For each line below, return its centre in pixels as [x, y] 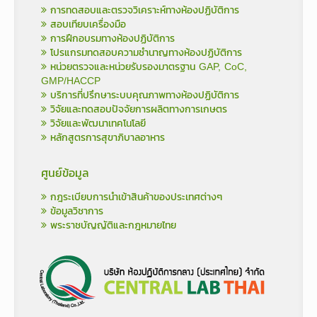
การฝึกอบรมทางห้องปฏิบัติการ [111, 38]
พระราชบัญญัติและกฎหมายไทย [111, 225]
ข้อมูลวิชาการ [75, 211]
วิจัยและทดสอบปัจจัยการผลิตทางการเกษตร [137, 109]
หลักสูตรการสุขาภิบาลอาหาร [106, 137]
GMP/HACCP [71, 81]
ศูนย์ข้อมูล [65, 172]
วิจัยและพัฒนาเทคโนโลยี [96, 123]
